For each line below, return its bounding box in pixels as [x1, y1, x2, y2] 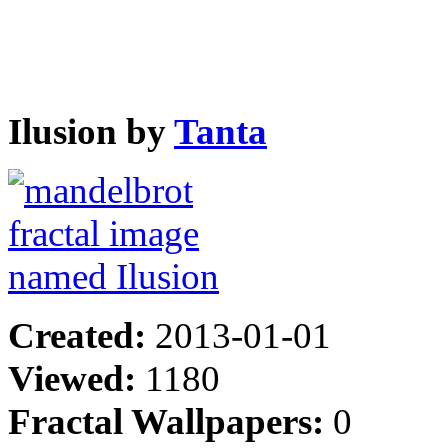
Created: [8, 314, 155, 356]
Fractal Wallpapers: [8, 400, 333, 442]
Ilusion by [8, 110, 174, 152]
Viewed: [8, 357, 145, 399]
